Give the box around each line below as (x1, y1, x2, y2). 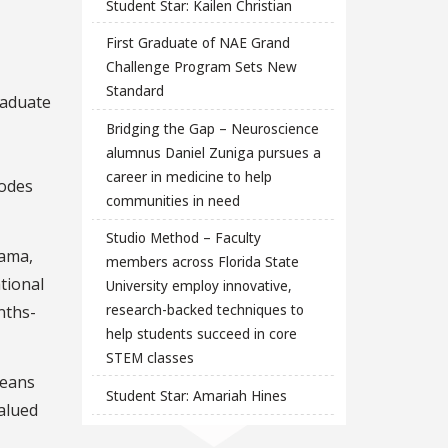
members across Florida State (105, 252, 299, 272)
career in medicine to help (105, 166, 272, 186)
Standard (105, 81, 164, 101)
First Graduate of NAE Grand (105, 33, 290, 53)
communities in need (105, 190, 240, 210)
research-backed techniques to (105, 300, 304, 320)
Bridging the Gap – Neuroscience (105, 118, 319, 138)
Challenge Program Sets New (105, 57, 297, 77)
